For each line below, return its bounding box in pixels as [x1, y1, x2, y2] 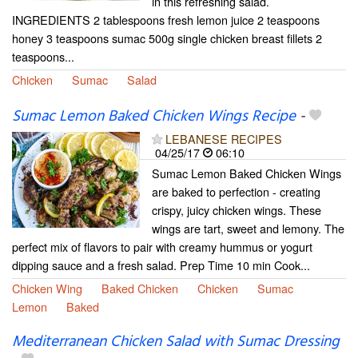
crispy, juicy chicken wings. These [152, 201, 321, 218]
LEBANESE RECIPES [165, 129, 282, 147]
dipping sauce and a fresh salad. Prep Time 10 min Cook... [12, 256, 310, 273]
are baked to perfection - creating [152, 182, 320, 200]
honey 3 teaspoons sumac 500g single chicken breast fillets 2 [12, 29, 322, 46]
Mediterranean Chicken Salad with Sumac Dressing [12, 329, 340, 354]
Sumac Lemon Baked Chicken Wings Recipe [12, 104, 296, 129]
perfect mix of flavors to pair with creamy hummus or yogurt [12, 237, 312, 255]
